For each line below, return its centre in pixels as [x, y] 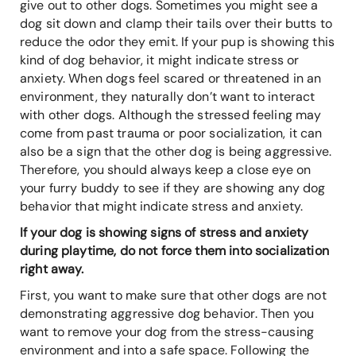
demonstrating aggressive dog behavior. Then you [167, 314]
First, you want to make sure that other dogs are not [173, 296]
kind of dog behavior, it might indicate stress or [160, 60]
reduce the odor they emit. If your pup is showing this [178, 42]
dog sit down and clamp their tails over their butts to [176, 24]
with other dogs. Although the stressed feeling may [171, 115]
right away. [52, 269]
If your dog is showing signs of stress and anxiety [164, 233]
